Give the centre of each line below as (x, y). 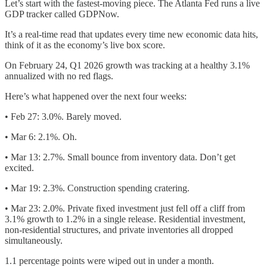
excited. (19, 167)
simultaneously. (34, 240)
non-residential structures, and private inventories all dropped (119, 229)
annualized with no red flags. (59, 76)
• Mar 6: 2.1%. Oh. (41, 136)
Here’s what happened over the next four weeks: (96, 96)
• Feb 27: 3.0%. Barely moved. (63, 116)
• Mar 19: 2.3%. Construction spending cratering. (97, 188)
